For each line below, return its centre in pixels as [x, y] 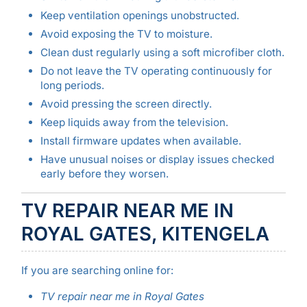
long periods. [72, 85]
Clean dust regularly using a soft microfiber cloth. [162, 52]
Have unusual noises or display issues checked [157, 160]
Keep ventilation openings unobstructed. [139, 15]
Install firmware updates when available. [140, 141]
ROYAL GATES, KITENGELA [145, 233]
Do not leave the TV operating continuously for [156, 71]
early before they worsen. [104, 174]
